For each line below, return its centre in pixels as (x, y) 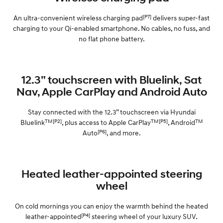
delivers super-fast (180, 17)
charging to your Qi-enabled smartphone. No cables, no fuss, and (111, 28)
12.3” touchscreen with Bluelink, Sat (111, 79)
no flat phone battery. (111, 38)
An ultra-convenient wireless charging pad (78, 17)
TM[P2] (53, 121)
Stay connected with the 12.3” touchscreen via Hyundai (111, 111)
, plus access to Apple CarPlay (106, 122)
